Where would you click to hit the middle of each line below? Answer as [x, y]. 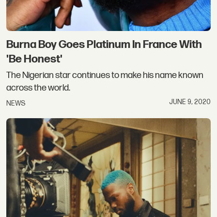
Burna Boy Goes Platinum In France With [104, 44]
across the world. [39, 88]
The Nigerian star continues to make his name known [105, 76]
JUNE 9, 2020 [190, 102]
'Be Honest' [35, 59]
